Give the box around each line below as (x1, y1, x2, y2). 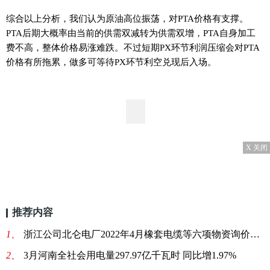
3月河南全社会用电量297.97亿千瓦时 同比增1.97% (24, 250, 236, 260)
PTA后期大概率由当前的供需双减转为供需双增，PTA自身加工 (6, 28, 256, 38)
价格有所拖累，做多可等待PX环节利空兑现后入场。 (6, 57, 216, 67)
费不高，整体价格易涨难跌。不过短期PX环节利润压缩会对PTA (6, 42, 260, 52)
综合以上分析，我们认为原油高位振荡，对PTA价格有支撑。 (6, 13, 248, 24)
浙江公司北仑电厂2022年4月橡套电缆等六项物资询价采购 (24, 229, 250, 239)
